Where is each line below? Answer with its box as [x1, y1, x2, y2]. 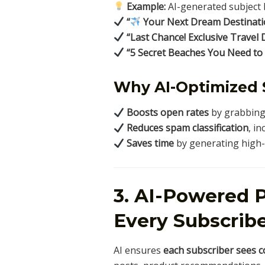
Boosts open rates [127, 106, 209, 119]
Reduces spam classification [127, 121, 249, 135]
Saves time [127, 137, 174, 150]
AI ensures [114, 243, 163, 257]
